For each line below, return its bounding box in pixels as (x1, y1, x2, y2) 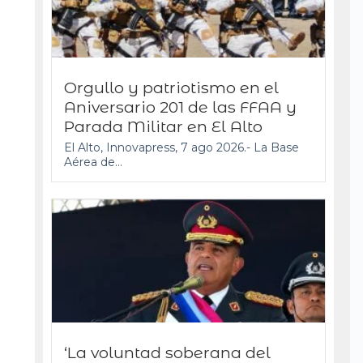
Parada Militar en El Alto (63, 117, 263, 137)
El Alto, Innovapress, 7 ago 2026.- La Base (63, 140, 299, 156)
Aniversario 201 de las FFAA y (63, 97, 297, 117)
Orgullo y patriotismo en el (63, 78, 279, 98)
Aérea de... (63, 155, 122, 170)
